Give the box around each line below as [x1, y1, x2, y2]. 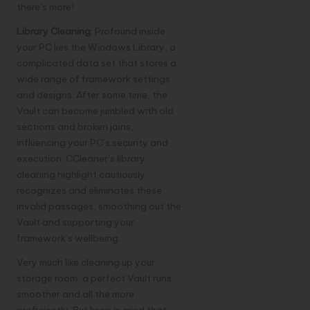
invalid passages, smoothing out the [17, 200, 181, 213]
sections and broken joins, [17, 120, 134, 134]
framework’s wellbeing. [17, 232, 120, 245]
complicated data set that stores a [17, 57, 176, 70]
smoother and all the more [17, 288, 134, 301]
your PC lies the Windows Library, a [17, 41, 176, 54]
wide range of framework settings [17, 73, 170, 86]
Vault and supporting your [17, 216, 134, 229]
